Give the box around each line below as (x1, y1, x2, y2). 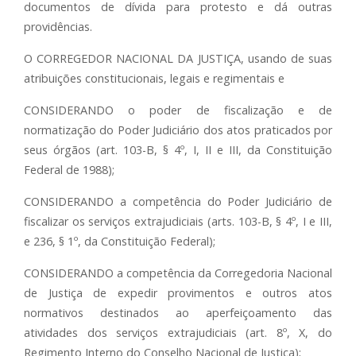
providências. (24, 19, 92, 34)
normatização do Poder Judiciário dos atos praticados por (24, 122, 332, 137)
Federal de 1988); (24, 162, 114, 177)
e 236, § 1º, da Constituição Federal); (24, 234, 215, 249)
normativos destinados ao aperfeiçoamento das (24, 305, 332, 320)
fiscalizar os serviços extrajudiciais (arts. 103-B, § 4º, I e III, (24, 214, 332, 229)
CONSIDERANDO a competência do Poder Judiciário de (24, 194, 332, 209)
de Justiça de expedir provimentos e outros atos (24, 285, 332, 300)
